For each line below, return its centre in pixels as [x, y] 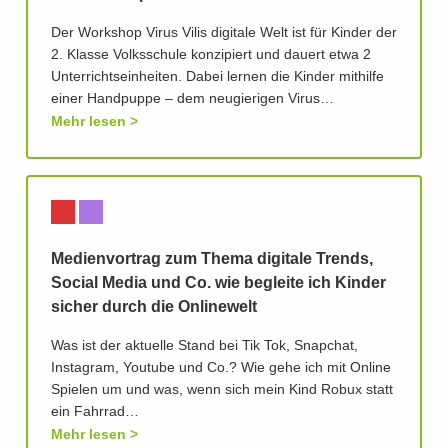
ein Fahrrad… [95, 412]
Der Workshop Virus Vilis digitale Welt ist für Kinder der [224, 33]
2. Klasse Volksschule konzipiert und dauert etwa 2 [211, 55]
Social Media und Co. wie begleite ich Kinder [218, 283]
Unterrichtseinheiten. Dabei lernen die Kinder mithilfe [217, 77]
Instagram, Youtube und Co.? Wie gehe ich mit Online [221, 368]
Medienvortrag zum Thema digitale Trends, [212, 259]
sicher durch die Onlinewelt [154, 307]
